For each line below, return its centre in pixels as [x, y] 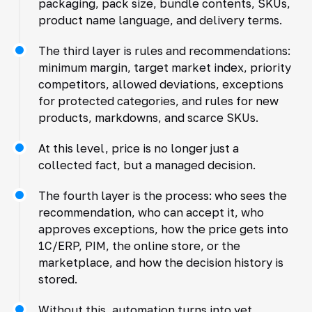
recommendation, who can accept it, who [151, 212]
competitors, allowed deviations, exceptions [161, 84]
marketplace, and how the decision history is [161, 262]
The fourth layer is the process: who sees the [162, 195]
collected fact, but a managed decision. [147, 165]
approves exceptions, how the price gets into [163, 229]
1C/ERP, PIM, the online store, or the [139, 245]
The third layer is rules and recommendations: [164, 50]
